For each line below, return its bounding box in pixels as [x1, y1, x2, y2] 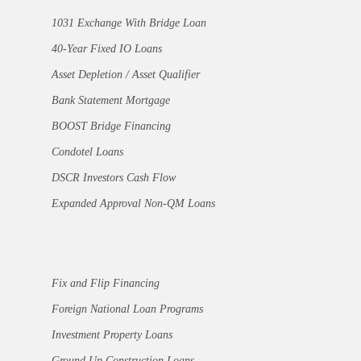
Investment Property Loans [52, 329, 172, 342]
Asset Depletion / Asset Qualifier [52, 68, 200, 81]
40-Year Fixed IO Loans [52, 43, 162, 56]
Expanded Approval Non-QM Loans [52, 197, 215, 210]
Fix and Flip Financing [52, 277, 160, 290]
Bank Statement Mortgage [52, 94, 170, 107]
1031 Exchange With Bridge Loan [52, 17, 206, 30]
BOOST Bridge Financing [52, 120, 171, 133]
